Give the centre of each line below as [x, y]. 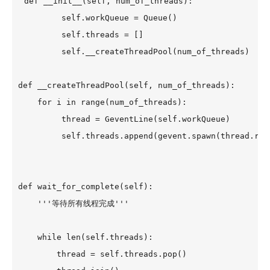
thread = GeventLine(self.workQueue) [124, 119]
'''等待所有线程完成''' [74, 203]
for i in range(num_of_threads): [102, 102]
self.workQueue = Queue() [98, 18]
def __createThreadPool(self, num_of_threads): [127, 85]
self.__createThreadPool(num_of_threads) [134, 52]
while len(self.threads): [86, 237]
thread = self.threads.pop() [102, 254]
